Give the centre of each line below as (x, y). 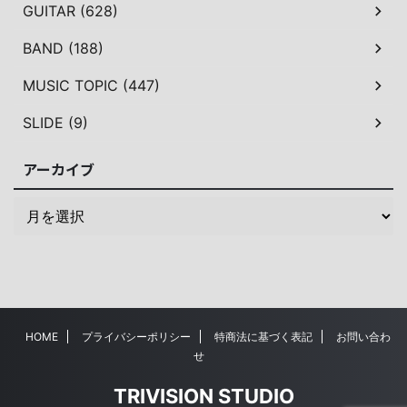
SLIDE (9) (55, 123)
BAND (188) (63, 48)
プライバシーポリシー (136, 337)
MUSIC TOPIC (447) (91, 85)
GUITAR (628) (70, 11)
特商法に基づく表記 (263, 337)
